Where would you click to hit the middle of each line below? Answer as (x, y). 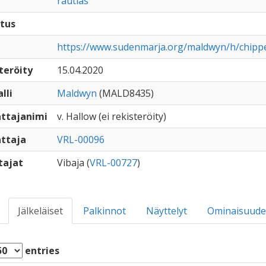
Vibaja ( (73, 163)
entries (41, 251)
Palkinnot (104, 211)
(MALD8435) (125, 93)
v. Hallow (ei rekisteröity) (111, 116)
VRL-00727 (113, 163)
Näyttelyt (166, 211)
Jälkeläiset (40, 211)
